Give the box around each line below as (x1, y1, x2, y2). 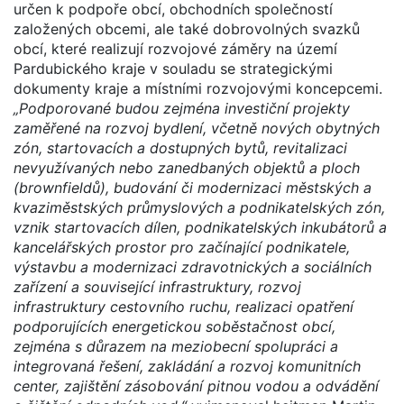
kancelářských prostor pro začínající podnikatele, (14, 237, 350, 256)
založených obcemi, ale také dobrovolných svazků (14, 19, 360, 38)
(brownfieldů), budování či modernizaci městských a (14, 178, 372, 197)
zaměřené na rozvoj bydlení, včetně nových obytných (14, 118, 380, 137)
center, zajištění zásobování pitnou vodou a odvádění (14, 376, 379, 395)
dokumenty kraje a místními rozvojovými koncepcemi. (14, 78, 382, 97)
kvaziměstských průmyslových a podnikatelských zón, (14, 197, 385, 216)
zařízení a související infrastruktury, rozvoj (14, 277, 301, 296)
